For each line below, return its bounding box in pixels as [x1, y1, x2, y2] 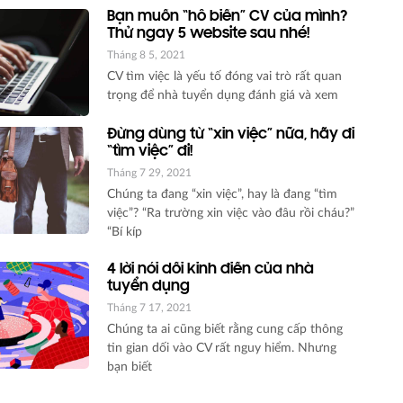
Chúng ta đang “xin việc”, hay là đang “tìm [107, 187, 338, 201]
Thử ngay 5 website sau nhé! [107, 25, 310, 42]
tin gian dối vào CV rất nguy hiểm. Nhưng [107, 341, 337, 354]
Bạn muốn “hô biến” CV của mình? [107, 8, 348, 25]
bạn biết [107, 360, 153, 373]
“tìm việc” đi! [107, 143, 193, 160]
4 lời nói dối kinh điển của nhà [107, 261, 315, 278]
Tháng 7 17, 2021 [107, 301, 193, 313]
